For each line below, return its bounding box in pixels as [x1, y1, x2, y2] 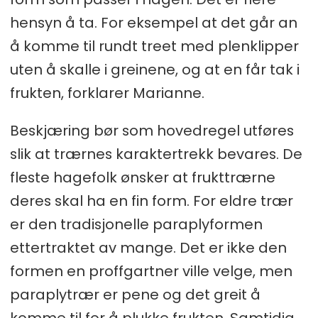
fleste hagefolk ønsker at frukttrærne [9, 167, 275, 187]
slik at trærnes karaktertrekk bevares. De [9, 143, 302, 164]
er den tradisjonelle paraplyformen [9, 214, 263, 234]
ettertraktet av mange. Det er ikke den [9, 237, 287, 258]
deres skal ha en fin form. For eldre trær [9, 190, 293, 211]
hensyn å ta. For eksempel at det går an [9, 12, 297, 33]
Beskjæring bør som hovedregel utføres [9, 120, 294, 141]
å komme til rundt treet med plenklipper [9, 35, 299, 56]
